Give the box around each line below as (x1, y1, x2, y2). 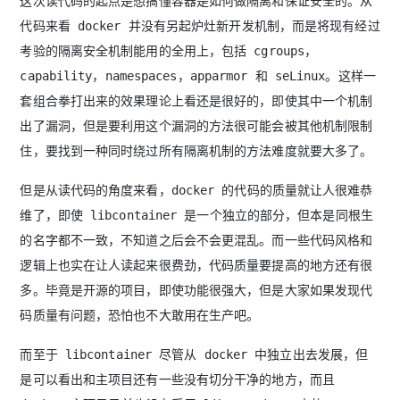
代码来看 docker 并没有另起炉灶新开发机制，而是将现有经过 (20, 18, 380, 33)
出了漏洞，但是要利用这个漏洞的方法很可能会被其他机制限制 (20, 118, 373, 133)
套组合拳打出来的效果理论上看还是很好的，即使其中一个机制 (20, 93, 373, 108)
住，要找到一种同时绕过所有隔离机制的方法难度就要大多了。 (20, 143, 373, 158)
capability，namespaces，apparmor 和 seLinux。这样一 (20, 68, 376, 83)
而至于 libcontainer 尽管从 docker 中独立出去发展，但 (20, 346, 369, 362)
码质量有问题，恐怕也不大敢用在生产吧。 (20, 307, 260, 322)
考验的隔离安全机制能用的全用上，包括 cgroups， (20, 43, 318, 58)
